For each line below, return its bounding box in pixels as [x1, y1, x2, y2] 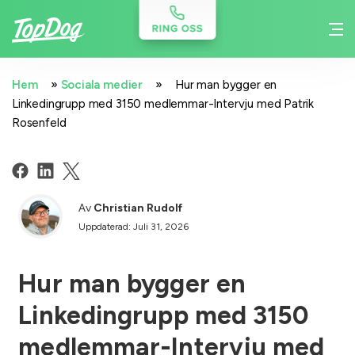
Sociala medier [60, 78, 143, 92]
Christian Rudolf [94, 200, 183, 215]
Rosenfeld [12, 116, 67, 130]
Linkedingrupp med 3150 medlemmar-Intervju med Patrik [12, 97, 315, 111]
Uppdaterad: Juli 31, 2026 [78, 220, 189, 232]
